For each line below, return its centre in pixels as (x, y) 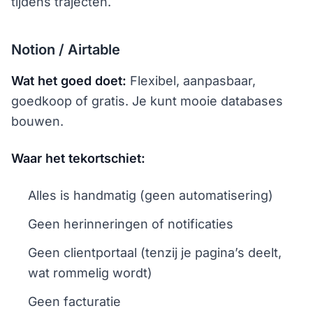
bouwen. (37, 121)
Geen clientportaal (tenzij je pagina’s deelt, (155, 252)
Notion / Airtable (66, 49)
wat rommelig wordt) (90, 272)
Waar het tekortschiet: (78, 158)
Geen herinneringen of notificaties (131, 224)
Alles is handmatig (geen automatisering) (151, 195)
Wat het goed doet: (69, 80)
